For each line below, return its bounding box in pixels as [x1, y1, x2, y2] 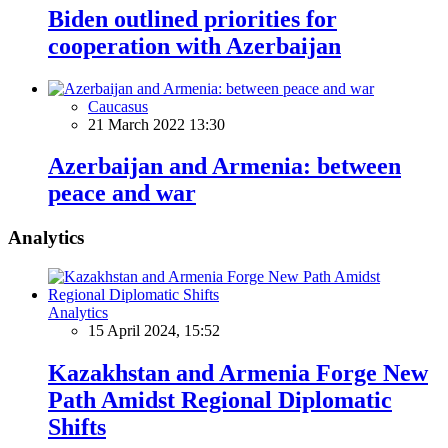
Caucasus [88, 97, 148, 115]
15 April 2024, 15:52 [88, 322, 220, 340]
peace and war [48, 180, 196, 207]
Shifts [48, 413, 106, 440]
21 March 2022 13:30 [88, 115, 225, 133]
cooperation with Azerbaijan [48, 32, 341, 59]
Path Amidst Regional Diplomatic [48, 386, 392, 413]
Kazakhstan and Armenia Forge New [48, 359, 428, 386]
